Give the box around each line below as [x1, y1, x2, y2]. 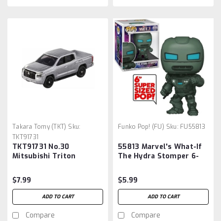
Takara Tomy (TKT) [12, 122, 67, 131]
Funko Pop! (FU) [118, 122, 164, 131]
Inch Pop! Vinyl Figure [118, 160, 198, 170]
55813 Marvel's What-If [118, 142, 202, 151]
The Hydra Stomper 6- [118, 151, 199, 161]
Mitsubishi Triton [12, 151, 76, 161]
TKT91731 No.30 [12, 142, 70, 151]
